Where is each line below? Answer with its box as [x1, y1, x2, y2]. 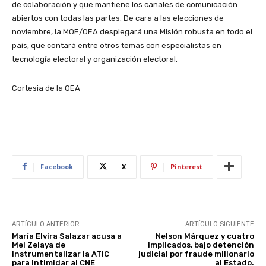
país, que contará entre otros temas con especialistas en [12, 40, 221, 50]
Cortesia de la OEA [12, 83, 80, 93]
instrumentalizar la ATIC [12, 249, 109, 258]
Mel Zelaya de [12, 240, 65, 249]
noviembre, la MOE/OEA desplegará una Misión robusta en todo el [12, 27, 252, 36]
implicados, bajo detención [147, 240, 254, 249]
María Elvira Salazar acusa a [12, 231, 122, 240]
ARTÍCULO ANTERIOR [12, 220, 80, 228]
